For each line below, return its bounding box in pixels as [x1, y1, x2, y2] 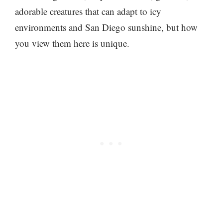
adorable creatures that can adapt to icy [15, 5, 161, 18]
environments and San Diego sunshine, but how [15, 21, 198, 34]
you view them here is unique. [15, 37, 129, 50]
